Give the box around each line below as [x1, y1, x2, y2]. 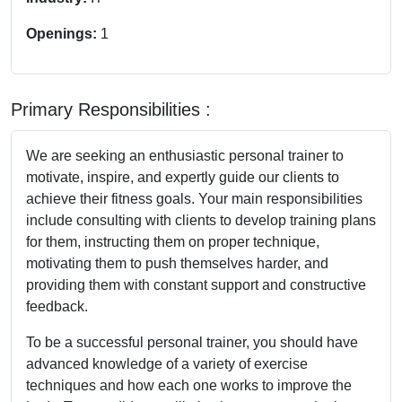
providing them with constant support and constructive [26, 276, 366, 293]
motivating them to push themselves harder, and [26, 255, 328, 271]
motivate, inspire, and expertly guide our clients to [26, 169, 339, 185]
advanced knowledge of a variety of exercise [26, 355, 308, 371]
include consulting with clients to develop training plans [26, 212, 376, 228]
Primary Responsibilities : [11, 99, 211, 119]
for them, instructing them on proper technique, [26, 233, 319, 249]
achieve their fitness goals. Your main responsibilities [26, 190, 363, 206]
